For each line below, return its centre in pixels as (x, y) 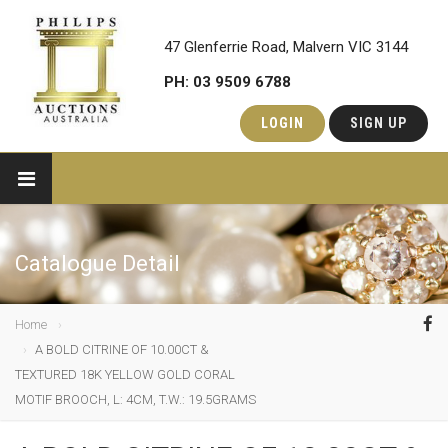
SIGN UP (378, 123)
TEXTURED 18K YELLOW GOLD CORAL (125, 374)
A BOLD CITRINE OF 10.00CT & (122, 349)
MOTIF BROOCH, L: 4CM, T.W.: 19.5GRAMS (135, 399)
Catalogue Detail (97, 263)
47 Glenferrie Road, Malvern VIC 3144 (296, 47)
